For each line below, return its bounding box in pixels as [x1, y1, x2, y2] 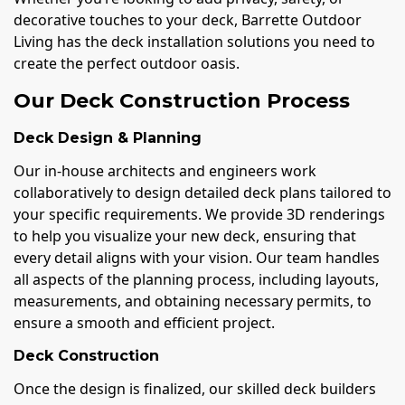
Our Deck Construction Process [14, 88, 350, 113]
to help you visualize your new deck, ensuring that [14, 226, 356, 247]
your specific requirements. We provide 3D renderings [14, 204, 385, 225]
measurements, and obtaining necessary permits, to [14, 291, 372, 312]
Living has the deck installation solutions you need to [14, 31, 375, 52]
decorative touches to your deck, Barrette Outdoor [14, 9, 362, 30]
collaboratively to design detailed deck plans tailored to [14, 183, 391, 203]
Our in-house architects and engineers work [14, 161, 316, 182]
